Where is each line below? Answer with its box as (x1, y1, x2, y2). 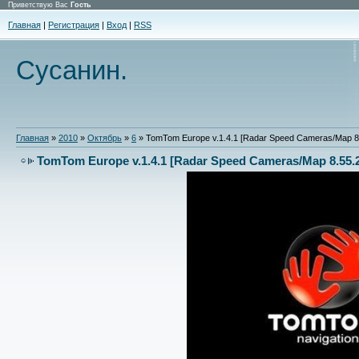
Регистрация (48, 20, 99, 30)
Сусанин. (16, 55, 127, 85)
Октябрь (87, 132, 122, 143)
